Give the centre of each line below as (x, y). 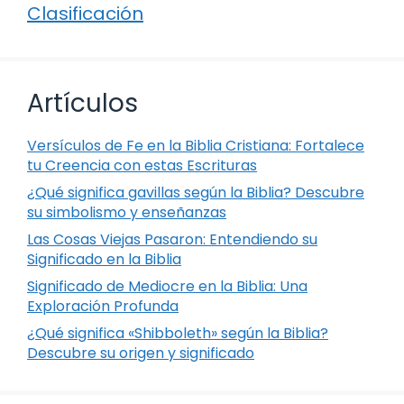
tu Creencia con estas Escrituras (142, 165)
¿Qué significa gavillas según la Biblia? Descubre (196, 192)
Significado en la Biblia (104, 259)
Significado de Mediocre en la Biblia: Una (167, 286)
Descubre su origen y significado (141, 353)
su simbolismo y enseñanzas (127, 212)
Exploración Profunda (103, 306)
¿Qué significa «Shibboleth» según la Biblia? (178, 333)
